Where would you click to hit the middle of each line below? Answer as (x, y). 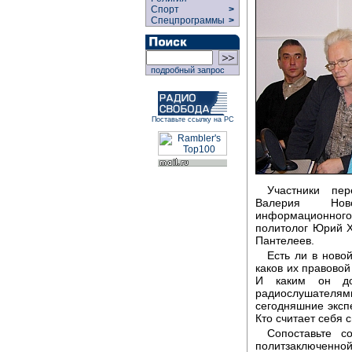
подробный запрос (185, 70)
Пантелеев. (285, 240)
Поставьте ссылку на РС (192, 119)
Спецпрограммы (187, 20)
